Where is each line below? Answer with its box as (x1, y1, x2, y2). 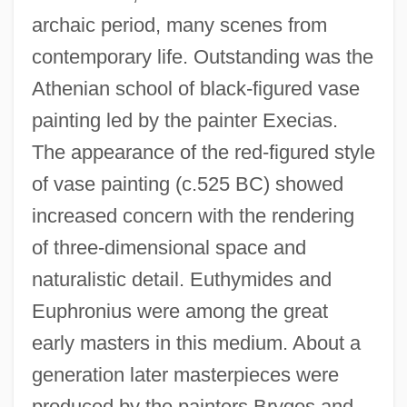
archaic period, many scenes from (31, 13, 327, 36)
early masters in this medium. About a (31, 331, 361, 354)
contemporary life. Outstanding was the (31, 45, 373, 68)
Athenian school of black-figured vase (31, 76, 360, 100)
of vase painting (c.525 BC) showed (31, 172, 343, 195)
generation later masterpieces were (31, 362, 339, 386)
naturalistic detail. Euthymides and (31, 267, 332, 291)
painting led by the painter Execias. (31, 108, 338, 132)
